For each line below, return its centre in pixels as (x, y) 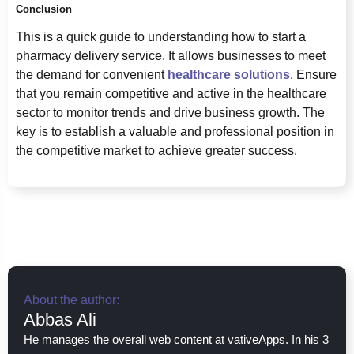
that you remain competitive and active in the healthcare (171, 93)
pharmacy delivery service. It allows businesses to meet (171, 55)
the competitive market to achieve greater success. (156, 150)
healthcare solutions (229, 74)
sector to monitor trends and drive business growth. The (170, 112)
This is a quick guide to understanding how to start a (161, 36)
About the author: (72, 300)
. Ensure (313, 74)
